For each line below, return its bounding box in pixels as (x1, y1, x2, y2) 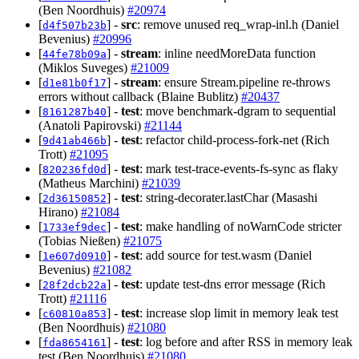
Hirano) (38, 204, 81, 219)
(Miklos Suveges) (38, 60, 131, 75)
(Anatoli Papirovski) (38, 118, 144, 132)
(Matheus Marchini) (38, 175, 142, 190)
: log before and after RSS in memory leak (139, 334, 353, 349)
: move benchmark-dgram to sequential (139, 103, 336, 118)
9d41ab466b (42, 134, 107, 147)
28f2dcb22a (42, 278, 107, 291)
